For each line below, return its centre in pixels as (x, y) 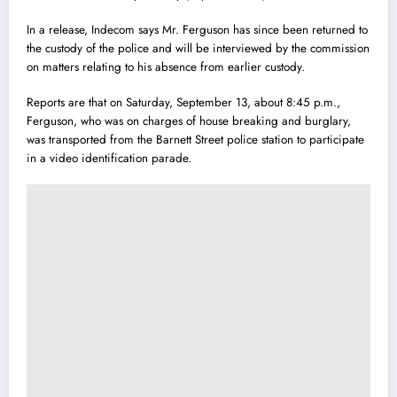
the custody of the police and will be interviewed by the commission (198, 48)
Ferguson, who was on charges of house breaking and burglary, (189, 121)
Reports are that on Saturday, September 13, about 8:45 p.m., (183, 102)
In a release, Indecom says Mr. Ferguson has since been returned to (197, 29)
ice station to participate (304, 139)
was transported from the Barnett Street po (133, 139)
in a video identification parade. (109, 158)
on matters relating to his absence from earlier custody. (166, 66)
